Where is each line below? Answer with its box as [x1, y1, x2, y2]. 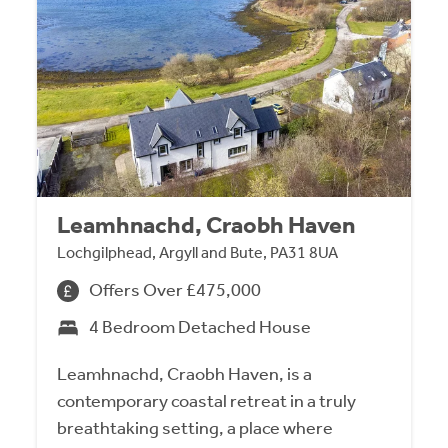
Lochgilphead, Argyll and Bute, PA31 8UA [57, 243, 339, 263]
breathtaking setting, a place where [57, 417, 334, 440]
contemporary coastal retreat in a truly [57, 390, 357, 413]
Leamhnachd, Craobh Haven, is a [57, 363, 313, 386]
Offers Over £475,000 [89, 279, 262, 302]
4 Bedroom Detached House [89, 316, 312, 339]
